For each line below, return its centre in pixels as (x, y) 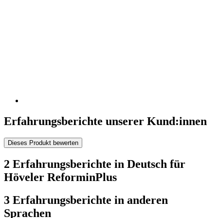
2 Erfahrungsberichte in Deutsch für (95, 164)
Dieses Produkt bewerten (43, 143)
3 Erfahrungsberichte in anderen (86, 200)
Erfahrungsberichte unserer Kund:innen (105, 121)
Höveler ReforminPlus (60, 177)
